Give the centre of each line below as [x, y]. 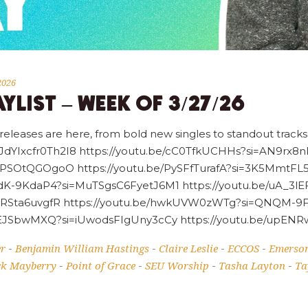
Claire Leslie [188, 248]
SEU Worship [177, 265]
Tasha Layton [252, 265]
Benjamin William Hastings [82, 248]
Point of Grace [101, 265]
